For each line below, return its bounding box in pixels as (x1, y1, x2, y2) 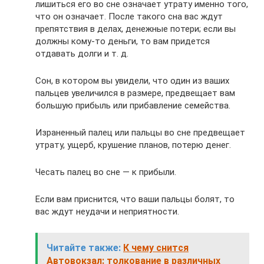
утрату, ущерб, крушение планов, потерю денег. (35, 140, 231, 151)
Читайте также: (47, 242, 121, 254)
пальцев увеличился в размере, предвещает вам (35, 88, 235, 99)
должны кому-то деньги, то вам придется (35, 36, 210, 47)
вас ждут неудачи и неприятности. (35, 206, 179, 217)
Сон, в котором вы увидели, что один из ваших (35, 75, 229, 87)
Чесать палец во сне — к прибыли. (35, 167, 176, 178)
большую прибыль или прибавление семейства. (35, 100, 230, 111)
